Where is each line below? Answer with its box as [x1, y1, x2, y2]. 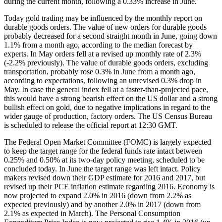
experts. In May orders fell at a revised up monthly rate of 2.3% [4, 49, 201, 58]
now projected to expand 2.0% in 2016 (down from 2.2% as [4, 191, 191, 200]
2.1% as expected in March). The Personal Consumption [4, 209, 180, 218]
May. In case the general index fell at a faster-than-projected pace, [4, 85, 208, 94]
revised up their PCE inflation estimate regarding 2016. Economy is [4, 182, 215, 191]
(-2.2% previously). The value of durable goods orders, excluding [4, 58, 208, 67]
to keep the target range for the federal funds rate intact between [4, 146, 202, 155]
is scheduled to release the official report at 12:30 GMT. [4, 120, 177, 129]
